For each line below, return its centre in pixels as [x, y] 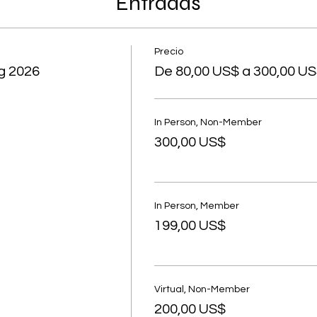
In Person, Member [196, 206]
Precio [168, 51]
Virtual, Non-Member [202, 289]
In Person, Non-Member [208, 122]
